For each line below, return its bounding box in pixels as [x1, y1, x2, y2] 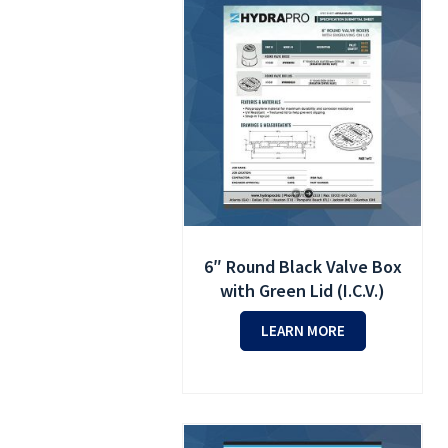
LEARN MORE [260, 320, 345, 340]
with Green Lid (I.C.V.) [220, 278, 386, 302]
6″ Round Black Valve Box [203, 254, 402, 278]
